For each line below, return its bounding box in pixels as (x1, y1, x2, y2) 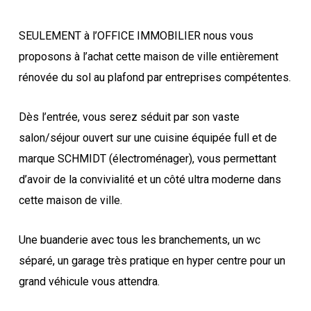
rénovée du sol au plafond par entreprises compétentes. (18, 70, 291, 84)
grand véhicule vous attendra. (18, 274, 160, 288)
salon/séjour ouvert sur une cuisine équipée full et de (18, 131, 277, 144)
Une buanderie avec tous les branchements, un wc (18, 233, 260, 246)
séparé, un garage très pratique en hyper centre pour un (18, 253, 285, 267)
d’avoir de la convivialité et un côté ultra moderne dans (18, 172, 281, 186)
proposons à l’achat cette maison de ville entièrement (18, 49, 278, 63)
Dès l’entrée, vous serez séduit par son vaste (18, 110, 239, 124)
